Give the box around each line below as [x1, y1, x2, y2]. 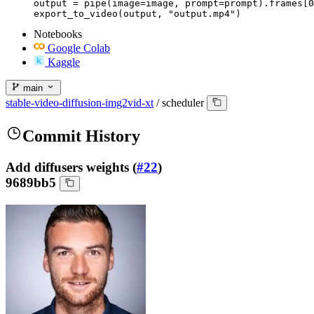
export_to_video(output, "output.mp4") [34, 8, 241, 19]
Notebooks [34, 27, 82, 40]
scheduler [162, 97, 204, 109]
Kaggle [48, 55, 80, 68]
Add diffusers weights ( [6, 160, 137, 175]
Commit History [22, 127, 140, 146]
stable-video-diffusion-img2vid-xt [6, 97, 153, 109]
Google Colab [48, 41, 110, 54]
